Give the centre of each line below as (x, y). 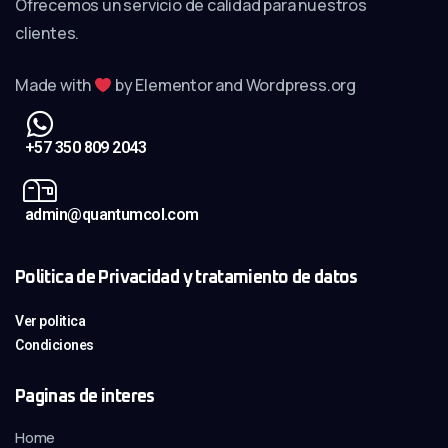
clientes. (47, 32)
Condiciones (54, 344)
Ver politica (50, 320)
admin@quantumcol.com (112, 214)
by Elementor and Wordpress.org (234, 84)
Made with (54, 84)
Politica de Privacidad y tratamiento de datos (186, 277)
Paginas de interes (85, 396)
